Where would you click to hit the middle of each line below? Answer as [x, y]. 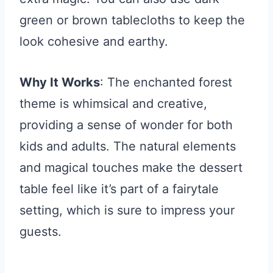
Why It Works [60, 83]
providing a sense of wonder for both [126, 125]
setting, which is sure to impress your [127, 211]
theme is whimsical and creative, [113, 104]
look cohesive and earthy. [94, 42]
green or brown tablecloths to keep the [132, 20]
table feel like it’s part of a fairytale [119, 189]
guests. [41, 232]
